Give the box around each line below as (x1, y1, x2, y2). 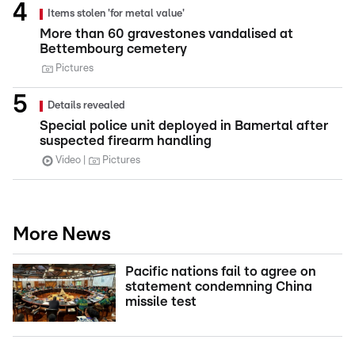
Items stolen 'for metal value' (48, 9, 185, 20)
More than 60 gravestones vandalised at (40, 27, 293, 41)
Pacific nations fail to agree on (125, 265, 316, 279)
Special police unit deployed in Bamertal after (40, 119, 328, 133)
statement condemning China (125, 280, 312, 294)
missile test (125, 295, 197, 309)
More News (13, 225, 111, 245)
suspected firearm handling (40, 134, 212, 148)
